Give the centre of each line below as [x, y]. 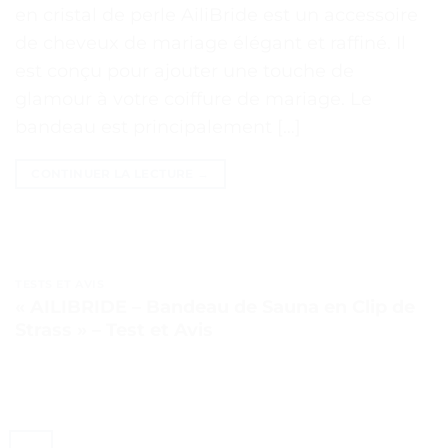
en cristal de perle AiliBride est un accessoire [216, 15]
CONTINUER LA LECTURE [114, 174]
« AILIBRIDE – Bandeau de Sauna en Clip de [215, 306]
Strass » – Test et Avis [114, 329]
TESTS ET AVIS [60, 284]
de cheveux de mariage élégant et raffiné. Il [210, 43]
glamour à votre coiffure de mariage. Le [193, 99]
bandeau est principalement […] [158, 127]
